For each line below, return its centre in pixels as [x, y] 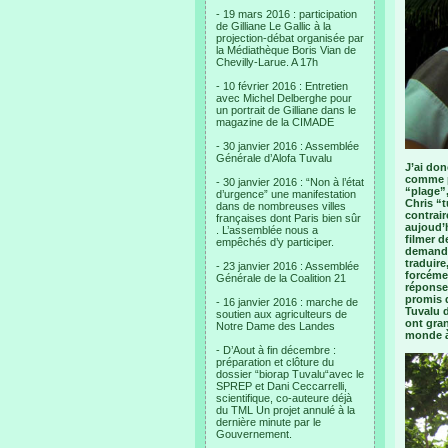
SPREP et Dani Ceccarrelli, [281, 386]
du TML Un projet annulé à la [285, 410]
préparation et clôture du [275, 362]
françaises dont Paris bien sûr [288, 218]
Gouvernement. [254, 434]
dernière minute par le [268, 422]
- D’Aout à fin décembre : [276, 350]
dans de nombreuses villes [281, 206]
